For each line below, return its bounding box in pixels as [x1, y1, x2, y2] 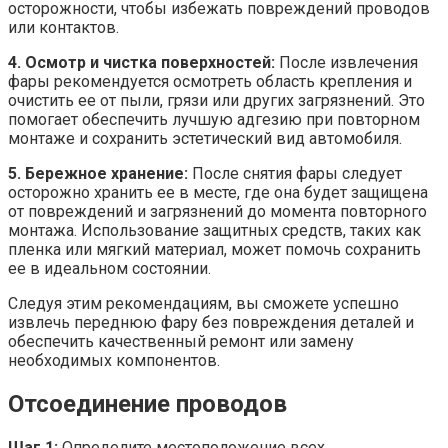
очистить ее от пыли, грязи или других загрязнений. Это [8, 90, 425, 110]
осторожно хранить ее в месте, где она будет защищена [8, 182, 428, 202]
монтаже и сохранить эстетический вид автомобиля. [8, 128, 402, 148]
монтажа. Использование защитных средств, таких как [8, 220, 421, 240]
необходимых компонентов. [8, 350, 220, 370]
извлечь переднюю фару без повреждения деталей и [8, 312, 414, 332]
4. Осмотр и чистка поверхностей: [8, 52, 275, 72]
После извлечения [275, 52, 418, 72]
